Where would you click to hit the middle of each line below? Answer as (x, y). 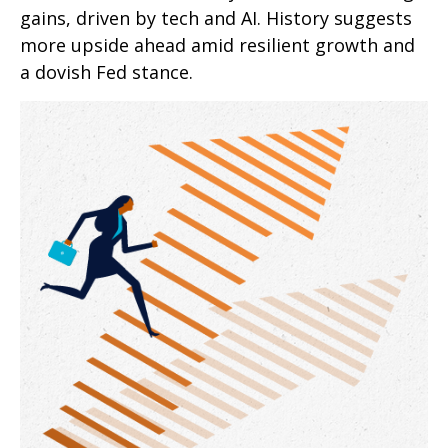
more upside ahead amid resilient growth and (217, 45)
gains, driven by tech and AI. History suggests (216, 18)
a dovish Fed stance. (106, 72)
